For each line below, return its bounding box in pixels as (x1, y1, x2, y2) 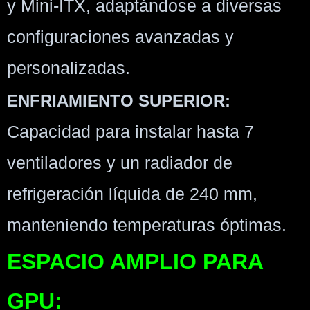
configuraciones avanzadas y (7, 27, 234, 47)
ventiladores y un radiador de (7, 153, 232, 173)
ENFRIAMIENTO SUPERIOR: (7, 91, 230, 111)
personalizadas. (7, 58, 130, 78)
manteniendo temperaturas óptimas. (7, 215, 286, 235)
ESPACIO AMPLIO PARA (7, 248, 263, 274)
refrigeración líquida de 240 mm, (7, 184, 257, 204)
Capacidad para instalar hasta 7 (7, 122, 254, 142)
